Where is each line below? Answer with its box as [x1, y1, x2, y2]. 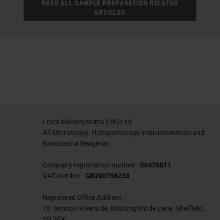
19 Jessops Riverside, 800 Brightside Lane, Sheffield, [43, 203, 205, 213]
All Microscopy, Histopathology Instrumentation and [43, 128, 205, 137]
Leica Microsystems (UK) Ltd [43, 117, 132, 127]
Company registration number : [43, 160, 140, 170]
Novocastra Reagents [43, 138, 110, 148]
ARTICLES [94, 7, 126, 17]
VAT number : [43, 171, 86, 181]
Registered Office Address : [43, 192, 126, 202]
